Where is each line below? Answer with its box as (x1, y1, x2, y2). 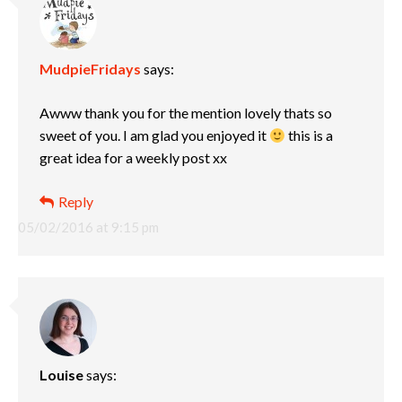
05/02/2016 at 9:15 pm (18, 219, 159, 235)
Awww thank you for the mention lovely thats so (39, 104, 332, 121)
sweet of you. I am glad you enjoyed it (39, 127, 269, 144)
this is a (285, 127, 334, 144)
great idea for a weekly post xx (39, 149, 227, 166)
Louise (39, 366, 83, 383)
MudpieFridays (39, 60, 141, 77)
